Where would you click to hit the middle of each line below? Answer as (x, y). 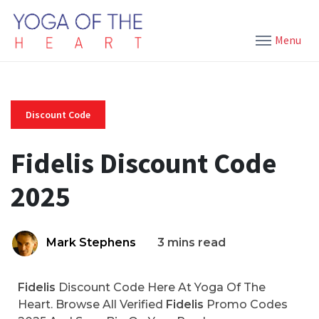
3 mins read (192, 242)
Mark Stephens (91, 242)
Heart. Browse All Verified (92, 304)
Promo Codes (246, 304)
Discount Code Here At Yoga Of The (161, 287)
